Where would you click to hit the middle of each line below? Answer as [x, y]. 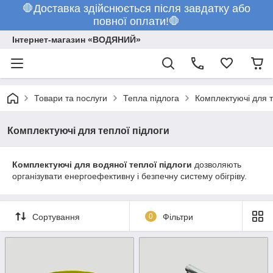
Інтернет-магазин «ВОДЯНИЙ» [76, 40]
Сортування [56, 217]
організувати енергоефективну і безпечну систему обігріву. [129, 176]
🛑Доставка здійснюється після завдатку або [136, 9]
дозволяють [217, 165]
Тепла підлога [151, 98]
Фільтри [178, 217]
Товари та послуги [71, 98]
